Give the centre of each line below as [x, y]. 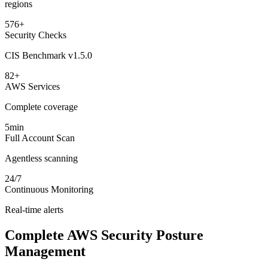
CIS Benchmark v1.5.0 [48, 55]
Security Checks [36, 35]
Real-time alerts [34, 209]
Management [45, 251]
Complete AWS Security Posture [104, 235]
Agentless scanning [41, 158]
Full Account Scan [40, 138]
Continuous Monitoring [49, 189]
